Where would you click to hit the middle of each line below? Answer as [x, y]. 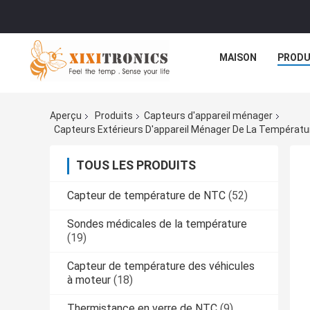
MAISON [238, 57]
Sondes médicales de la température [157, 224]
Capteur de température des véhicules [161, 266]
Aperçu [66, 116]
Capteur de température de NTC [146, 195]
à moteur [89, 280]
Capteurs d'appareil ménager [208, 116]
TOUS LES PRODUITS [136, 165]
